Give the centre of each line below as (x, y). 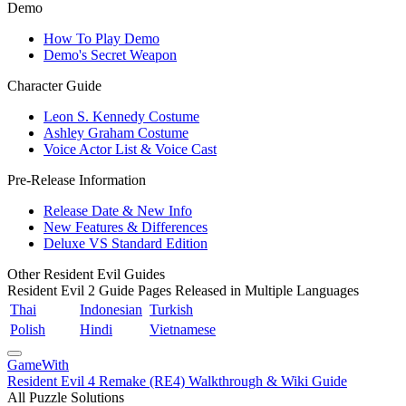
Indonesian (111, 309)
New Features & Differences (126, 227)
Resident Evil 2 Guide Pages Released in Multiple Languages (183, 290)
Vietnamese (183, 329)
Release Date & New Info (118, 211)
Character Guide (54, 86)
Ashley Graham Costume (116, 133)
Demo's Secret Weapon (110, 55)
